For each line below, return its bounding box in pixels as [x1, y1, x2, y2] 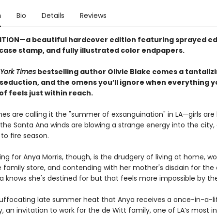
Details [41, 11, 64, 20]
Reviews [79, 11, 107, 20]
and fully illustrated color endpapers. [46, 46, 185, 55]
